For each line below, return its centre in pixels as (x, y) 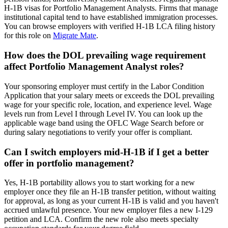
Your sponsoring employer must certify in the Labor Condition (104, 86)
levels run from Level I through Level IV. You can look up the (103, 113)
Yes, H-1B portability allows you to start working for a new (99, 183)
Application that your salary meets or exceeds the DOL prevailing (109, 95)
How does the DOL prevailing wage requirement (105, 55)
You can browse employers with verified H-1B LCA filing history (110, 26)
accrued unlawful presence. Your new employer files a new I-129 (108, 210)
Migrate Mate (75, 36)
